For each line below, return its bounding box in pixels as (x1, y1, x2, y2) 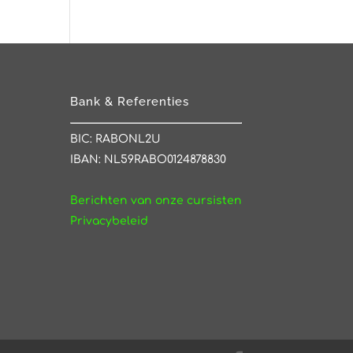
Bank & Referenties (70, 94, 190, 109)
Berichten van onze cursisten (70, 194, 243, 206)
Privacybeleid (70, 214, 149, 227)
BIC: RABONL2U (70, 132, 162, 145)
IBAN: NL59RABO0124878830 (70, 153, 227, 165)
